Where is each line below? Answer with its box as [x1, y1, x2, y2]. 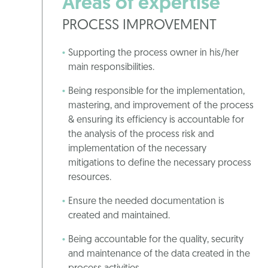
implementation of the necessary [68, 144, 206, 154]
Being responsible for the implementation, [68, 87, 245, 97]
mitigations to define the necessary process [68, 159, 251, 169]
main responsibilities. [68, 63, 154, 73]
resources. [68, 173, 111, 183]
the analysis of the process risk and [68, 130, 214, 140]
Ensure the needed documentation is [68, 197, 224, 207]
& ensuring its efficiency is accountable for [68, 115, 244, 126]
